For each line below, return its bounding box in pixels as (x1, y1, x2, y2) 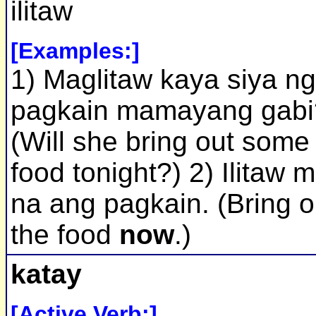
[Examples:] (11, 38, 140, 64)
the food (11, 219, 111, 250)
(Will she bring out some (11, 126, 310, 157)
